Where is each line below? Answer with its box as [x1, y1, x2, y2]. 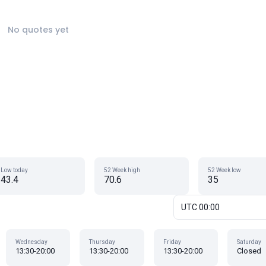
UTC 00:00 [181, 202, 220, 212]
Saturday [237, 239, 262, 245]
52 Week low [207, 167, 241, 173]
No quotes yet [7, 24, 69, 36]
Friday [163, 239, 181, 245]
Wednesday [15, 239, 47, 245]
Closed [237, 246, 262, 255]
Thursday [89, 239, 116, 245]
